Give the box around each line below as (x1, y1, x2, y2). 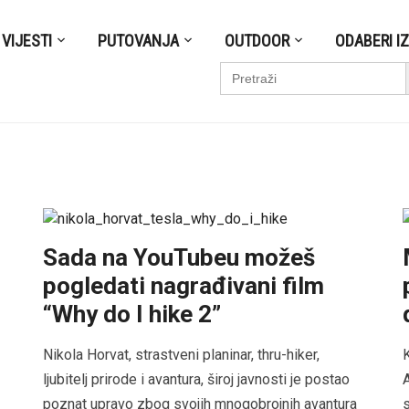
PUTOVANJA (98, 30, 180, 50)
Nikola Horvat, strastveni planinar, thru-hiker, (43, 345, 320, 363)
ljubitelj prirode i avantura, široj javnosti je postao (43, 370, 351, 388)
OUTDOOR (225, 30, 290, 50)
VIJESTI (2, 30, 53, 50)
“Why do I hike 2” (43, 299, 222, 328)
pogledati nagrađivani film (43, 271, 325, 299)
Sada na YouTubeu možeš (43, 243, 316, 271)
